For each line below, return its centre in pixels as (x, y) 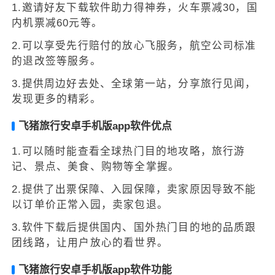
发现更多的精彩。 (56, 99)
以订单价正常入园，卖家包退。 (90, 204)
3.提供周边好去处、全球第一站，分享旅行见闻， (134, 84)
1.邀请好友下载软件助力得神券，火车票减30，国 (135, 8)
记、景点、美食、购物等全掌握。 (96, 166)
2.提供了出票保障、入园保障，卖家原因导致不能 (134, 189)
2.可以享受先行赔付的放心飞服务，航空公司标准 (134, 46)
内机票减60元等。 (57, 23)
